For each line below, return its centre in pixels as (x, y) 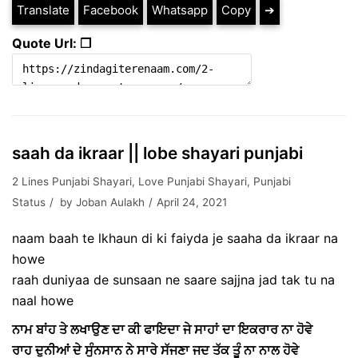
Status (29, 202)
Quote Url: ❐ (52, 43)
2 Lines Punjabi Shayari (72, 181)
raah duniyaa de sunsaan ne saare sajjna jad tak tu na (173, 280)
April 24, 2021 (192, 202)
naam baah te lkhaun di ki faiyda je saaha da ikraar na (175, 238)
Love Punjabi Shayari (193, 181)
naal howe (43, 300)
